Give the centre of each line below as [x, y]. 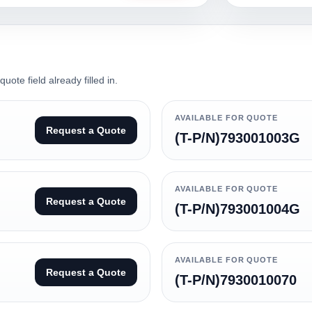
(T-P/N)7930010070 [236, 280]
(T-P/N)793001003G [237, 138]
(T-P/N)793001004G [237, 209]
